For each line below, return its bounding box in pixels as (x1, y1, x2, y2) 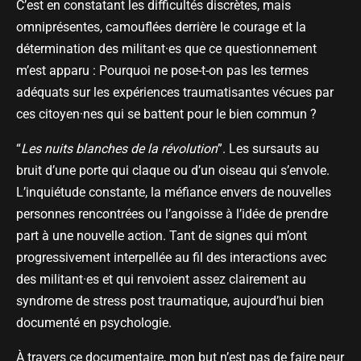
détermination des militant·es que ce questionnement (16, 41, 317, 57)
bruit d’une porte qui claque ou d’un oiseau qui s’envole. (16, 163, 330, 179)
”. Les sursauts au (218, 141, 319, 157)
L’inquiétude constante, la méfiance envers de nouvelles (16, 185, 331, 201)
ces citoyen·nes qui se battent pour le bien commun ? (16, 106, 317, 122)
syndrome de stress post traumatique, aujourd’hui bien (16, 293, 324, 309)
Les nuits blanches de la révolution (21, 141, 218, 157)
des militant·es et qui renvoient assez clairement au (16, 272, 306, 288)
